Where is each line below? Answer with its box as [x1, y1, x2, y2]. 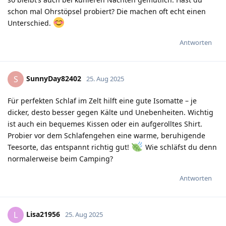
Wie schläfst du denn [143, 142, 217, 152]
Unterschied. [8, 18, 53, 28]
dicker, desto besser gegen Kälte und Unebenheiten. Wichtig [8, 107, 213, 117]
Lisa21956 [26, 209, 60, 219]
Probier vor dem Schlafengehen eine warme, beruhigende [8, 130, 205, 140]
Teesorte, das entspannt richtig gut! [8, 142, 131, 152]
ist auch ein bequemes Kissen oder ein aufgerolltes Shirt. [8, 119, 202, 129]
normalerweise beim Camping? [8, 153, 113, 163]
